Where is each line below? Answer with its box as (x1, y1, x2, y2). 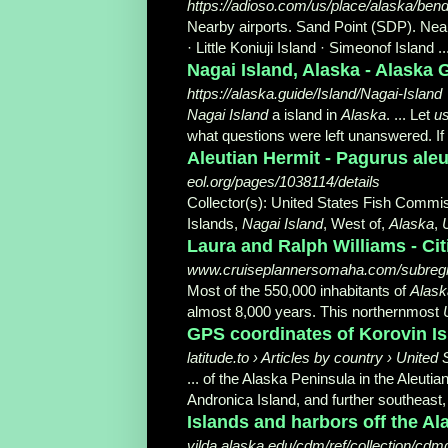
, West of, (323, 214, 389, 232)
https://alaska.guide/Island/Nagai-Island (187, 84, 442, 102)
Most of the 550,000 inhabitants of (187, 281, 410, 299)
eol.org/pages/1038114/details (187, 172, 380, 190)
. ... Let (386, 105, 434, 123)
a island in (268, 105, 341, 123)
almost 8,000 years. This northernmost (187, 302, 443, 320)
